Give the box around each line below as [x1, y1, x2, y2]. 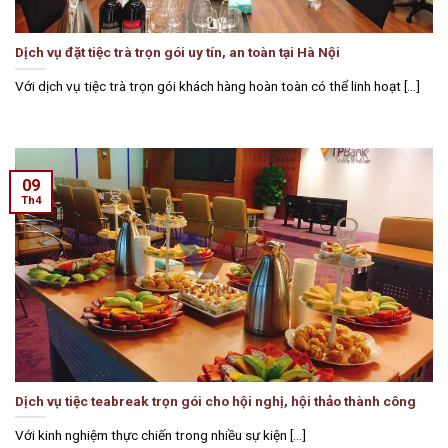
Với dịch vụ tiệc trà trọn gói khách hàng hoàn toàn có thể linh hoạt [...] [15, 78, 420, 95]
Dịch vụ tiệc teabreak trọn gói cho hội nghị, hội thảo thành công [15, 392, 416, 409]
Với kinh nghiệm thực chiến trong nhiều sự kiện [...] [15, 427, 306, 444]
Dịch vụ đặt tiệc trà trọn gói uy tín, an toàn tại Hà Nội [15, 43, 340, 60]
